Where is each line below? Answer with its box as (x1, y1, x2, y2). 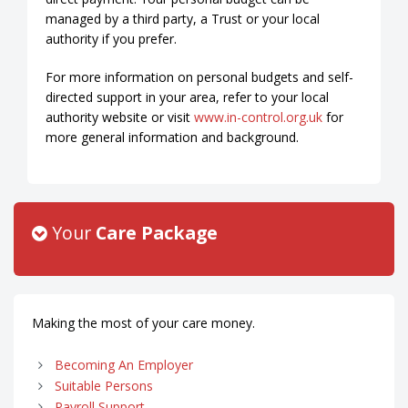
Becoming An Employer (55, 355, 193, 373)
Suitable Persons (55, 376, 153, 394)
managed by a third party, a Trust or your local (46, 9, 320, 27)
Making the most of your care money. (32, 313, 255, 331)
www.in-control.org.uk (194, 107, 322, 126)
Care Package (96, 219, 218, 245)
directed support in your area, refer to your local (46, 87, 329, 106)
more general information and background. (46, 127, 299, 146)
